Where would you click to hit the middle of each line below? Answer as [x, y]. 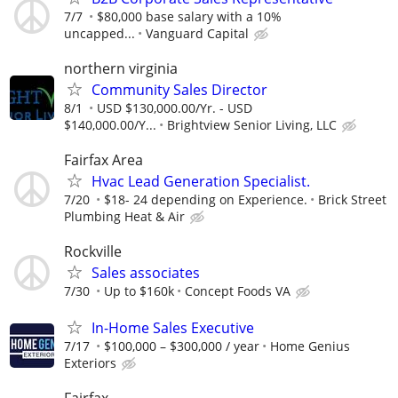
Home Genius [310, 346]
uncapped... [99, 33]
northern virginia [121, 68]
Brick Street [352, 199]
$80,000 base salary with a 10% [189, 16]
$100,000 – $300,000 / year [182, 346]
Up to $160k [139, 291]
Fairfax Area [103, 159]
